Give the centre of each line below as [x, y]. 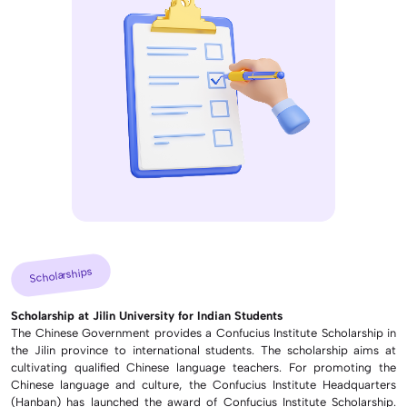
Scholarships [61, 275]
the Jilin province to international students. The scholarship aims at [203, 350]
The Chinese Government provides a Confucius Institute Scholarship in [203, 333]
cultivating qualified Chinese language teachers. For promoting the [203, 367]
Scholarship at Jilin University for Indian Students [147, 315]
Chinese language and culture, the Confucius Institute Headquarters [203, 384]
